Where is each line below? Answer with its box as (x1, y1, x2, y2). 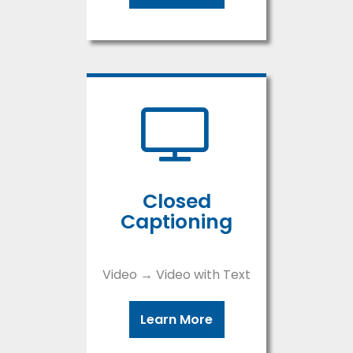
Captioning (121, 208, 232, 236)
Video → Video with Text (102, 266, 251, 284)
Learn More (139, 310, 214, 329)
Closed (142, 188, 211, 216)
